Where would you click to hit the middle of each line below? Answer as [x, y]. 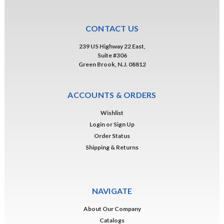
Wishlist [112, 112]
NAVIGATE [112, 190]
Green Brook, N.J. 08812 [112, 64]
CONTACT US [112, 28]
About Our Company [112, 208]
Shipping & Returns [112, 147]
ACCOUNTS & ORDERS [112, 94]
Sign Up [124, 124]
